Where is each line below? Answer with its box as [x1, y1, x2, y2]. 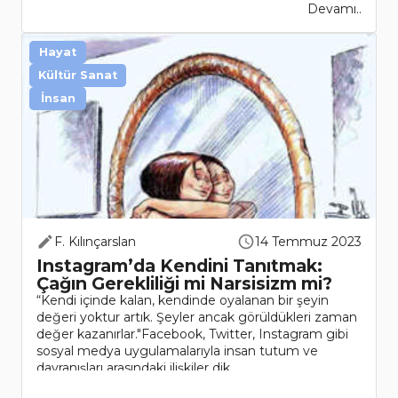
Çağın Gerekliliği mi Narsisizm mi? [36, 273, 332, 295]
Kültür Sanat [38, 68, 117, 83]
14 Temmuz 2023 [255, 234, 362, 251]
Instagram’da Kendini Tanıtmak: [36, 255, 322, 277]
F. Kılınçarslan [54, 234, 136, 251]
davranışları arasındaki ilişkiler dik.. [36, 360, 235, 377]
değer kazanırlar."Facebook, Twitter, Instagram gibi [36, 326, 348, 343]
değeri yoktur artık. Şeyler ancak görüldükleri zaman [36, 309, 357, 326]
